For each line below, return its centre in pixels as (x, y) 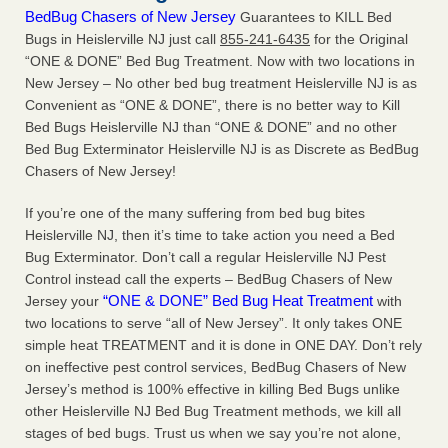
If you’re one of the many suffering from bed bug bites (195, 213)
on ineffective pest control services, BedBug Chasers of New (215, 367)
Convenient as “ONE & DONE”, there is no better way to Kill (212, 105)
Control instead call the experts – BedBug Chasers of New (208, 279)
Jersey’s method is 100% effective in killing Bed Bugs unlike (212, 389)
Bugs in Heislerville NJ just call (122, 39)
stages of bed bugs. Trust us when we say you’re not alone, (213, 433)
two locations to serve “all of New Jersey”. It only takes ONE (213, 323)
